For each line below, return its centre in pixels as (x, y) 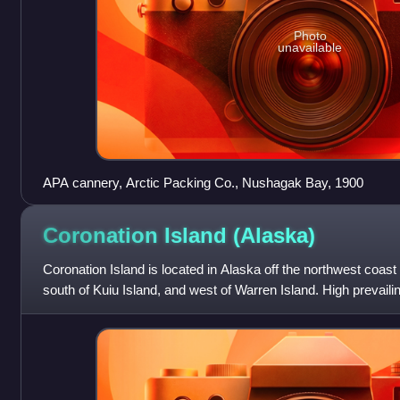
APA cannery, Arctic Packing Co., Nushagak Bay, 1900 (203, 183)
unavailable (310, 47)
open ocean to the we (104, 311)
